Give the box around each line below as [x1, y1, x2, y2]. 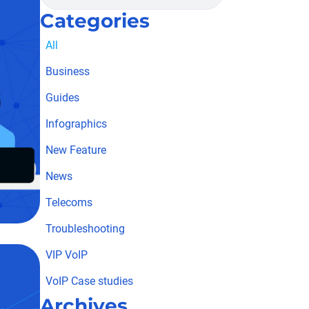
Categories [40, 9, 150, 33]
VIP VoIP [46, 248, 88, 262]
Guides [46, 91, 80, 105]
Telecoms [46, 196, 93, 210]
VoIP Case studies [46, 275, 134, 288]
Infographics [46, 117, 108, 131]
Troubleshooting [46, 222, 126, 236]
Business [46, 65, 90, 79]
